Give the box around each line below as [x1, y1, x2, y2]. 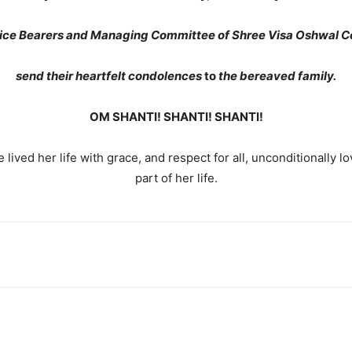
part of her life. [134, 170, 218, 185]
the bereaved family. [218, 68, 336, 83]
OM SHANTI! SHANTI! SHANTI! [89, 109, 263, 124]
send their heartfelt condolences [16, 68, 204, 83]
